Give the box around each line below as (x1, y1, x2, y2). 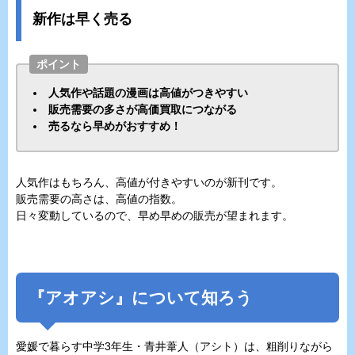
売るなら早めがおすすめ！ (48, 119, 181, 132)
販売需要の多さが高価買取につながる (48, 102, 237, 116)
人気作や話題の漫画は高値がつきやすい (48, 86, 248, 99)
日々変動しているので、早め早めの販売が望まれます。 (16, 208, 293, 222)
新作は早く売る (32, 10, 132, 27)
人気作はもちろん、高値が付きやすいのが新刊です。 (16, 175, 282, 189)
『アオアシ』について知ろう (29, 288, 253, 307)
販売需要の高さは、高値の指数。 (16, 192, 182, 205)
